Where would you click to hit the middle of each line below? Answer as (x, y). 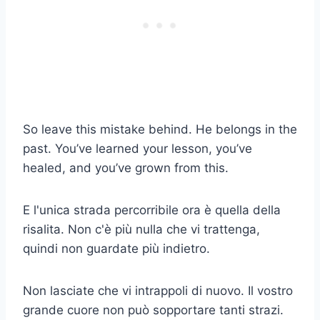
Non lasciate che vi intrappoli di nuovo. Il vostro (158, 290)
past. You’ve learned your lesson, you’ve (137, 148)
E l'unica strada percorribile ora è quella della (152, 210)
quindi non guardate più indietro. (116, 248)
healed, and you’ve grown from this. (126, 167)
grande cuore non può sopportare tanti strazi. (153, 310)
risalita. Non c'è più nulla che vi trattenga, (141, 229)
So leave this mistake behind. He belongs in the (160, 129)
